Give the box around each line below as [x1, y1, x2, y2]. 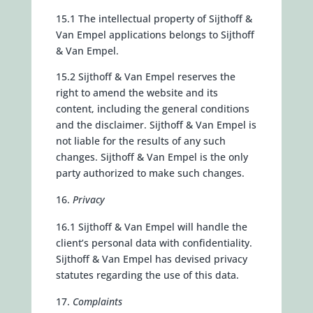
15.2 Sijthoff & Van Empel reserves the [55, 70, 235, 83]
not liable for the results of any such [55, 134, 226, 147]
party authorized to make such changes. [55, 166, 245, 180]
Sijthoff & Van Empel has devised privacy [55, 252, 247, 265]
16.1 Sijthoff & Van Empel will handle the [55, 220, 247, 233]
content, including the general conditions [55, 102, 249, 115]
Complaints [72, 295, 122, 308]
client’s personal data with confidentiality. [55, 236, 252, 249]
